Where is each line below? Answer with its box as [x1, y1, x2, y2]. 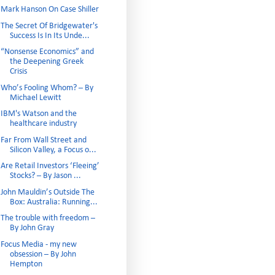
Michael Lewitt [9, 93, 61, 103]
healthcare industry [9, 119, 77, 128]
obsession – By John [9, 249, 76, 259]
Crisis [9, 67, 27, 76]
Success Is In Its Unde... [9, 31, 90, 41]
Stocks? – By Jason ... [9, 171, 81, 180]
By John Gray [9, 223, 54, 233]
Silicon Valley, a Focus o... [9, 145, 96, 155]
